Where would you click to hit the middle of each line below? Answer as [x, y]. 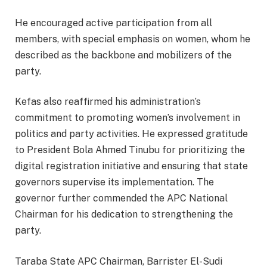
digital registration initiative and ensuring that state [131, 166]
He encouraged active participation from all [114, 23]
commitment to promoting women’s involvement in [128, 118]
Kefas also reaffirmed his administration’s [108, 102]
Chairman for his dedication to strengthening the [124, 215]
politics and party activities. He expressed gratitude [131, 134]
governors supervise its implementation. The [114, 182]
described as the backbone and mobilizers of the [123, 55]
